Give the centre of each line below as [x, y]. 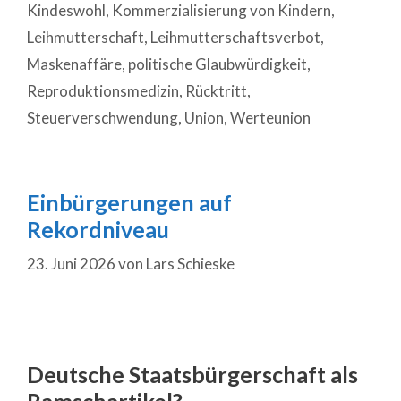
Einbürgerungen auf [129, 203]
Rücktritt [216, 91]
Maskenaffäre [74, 64]
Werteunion [270, 118]
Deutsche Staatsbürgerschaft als [192, 374]
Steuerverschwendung [102, 118]
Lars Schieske [190, 263]
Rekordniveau [98, 230]
